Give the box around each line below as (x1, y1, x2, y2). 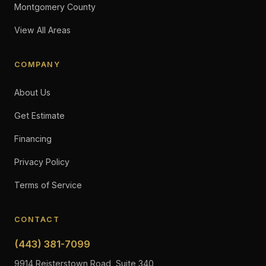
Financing (14, 134, 52, 144)
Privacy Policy (14, 157, 69, 167)
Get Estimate (14, 110, 65, 121)
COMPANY (14, 60, 61, 69)
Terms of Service (14, 180, 82, 190)
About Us (14, 87, 50, 97)
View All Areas (14, 25, 71, 35)
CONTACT (14, 215, 60, 224)
